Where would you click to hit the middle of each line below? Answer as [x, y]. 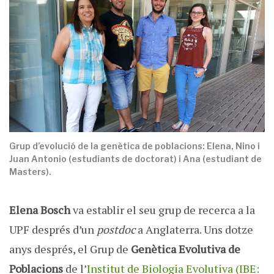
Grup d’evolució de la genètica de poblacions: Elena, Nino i [135, 146]
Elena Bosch [40, 210]
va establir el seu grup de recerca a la [163, 210]
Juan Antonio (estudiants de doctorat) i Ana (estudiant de [135, 159]
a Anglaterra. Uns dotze [194, 230]
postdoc [116, 230]
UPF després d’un [53, 230]
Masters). [30, 172]
